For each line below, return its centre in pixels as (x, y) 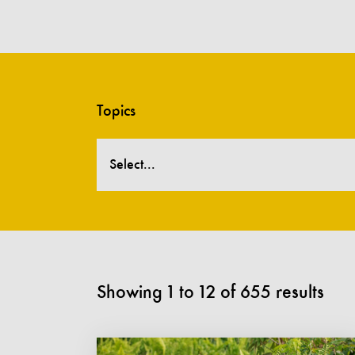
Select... (132, 165)
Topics (116, 112)
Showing (130, 293)
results (300, 293)
